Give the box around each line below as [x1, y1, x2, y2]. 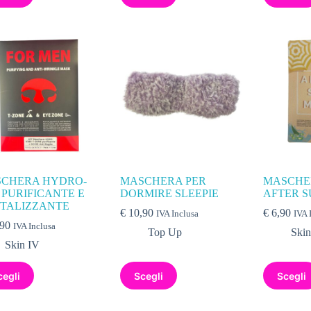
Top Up [148, 226, 183, 239]
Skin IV [4, 239, 40, 251]
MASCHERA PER [120, 175, 207, 187]
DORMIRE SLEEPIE [120, 187, 219, 200]
